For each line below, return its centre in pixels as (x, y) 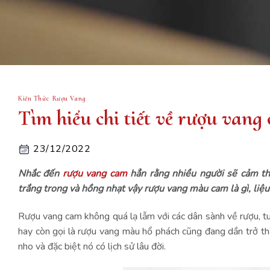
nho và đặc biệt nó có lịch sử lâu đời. (93, 247)
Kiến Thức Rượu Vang (52, 98)
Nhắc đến (40, 174)
